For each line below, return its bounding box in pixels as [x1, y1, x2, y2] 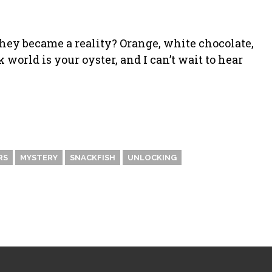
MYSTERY [20, 152, 58, 162]
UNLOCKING [127, 152, 177, 162]
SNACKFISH [70, 152, 115, 162]
